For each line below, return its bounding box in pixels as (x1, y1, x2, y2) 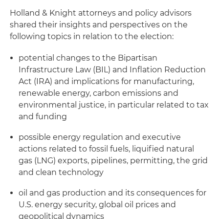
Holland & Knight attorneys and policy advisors (10, 8, 192, 18)
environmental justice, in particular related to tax (19, 100, 209, 109)
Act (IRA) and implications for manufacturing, (19, 76, 194, 86)
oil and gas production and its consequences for (19, 188, 206, 197)
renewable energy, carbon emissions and (19, 88, 178, 98)
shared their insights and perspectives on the (10, 20, 188, 29)
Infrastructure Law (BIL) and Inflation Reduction (19, 65, 206, 74)
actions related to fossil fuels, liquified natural (19, 144, 194, 153)
